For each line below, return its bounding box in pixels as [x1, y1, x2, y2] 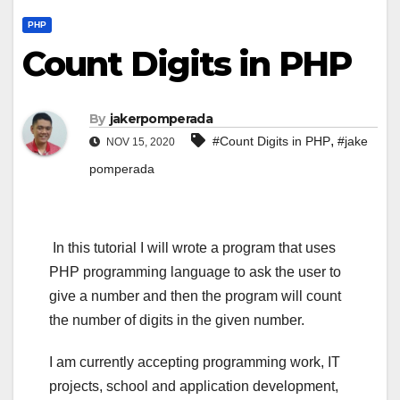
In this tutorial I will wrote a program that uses [49, 240, 336, 256]
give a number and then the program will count [49, 288, 341, 304]
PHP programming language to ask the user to [49, 264, 341, 280]
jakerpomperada [109, 111, 212, 128]
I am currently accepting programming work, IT [49, 354, 340, 371]
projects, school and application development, [49, 379, 338, 395]
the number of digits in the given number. [49, 312, 304, 329]
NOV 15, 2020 [104, 136, 175, 149]
